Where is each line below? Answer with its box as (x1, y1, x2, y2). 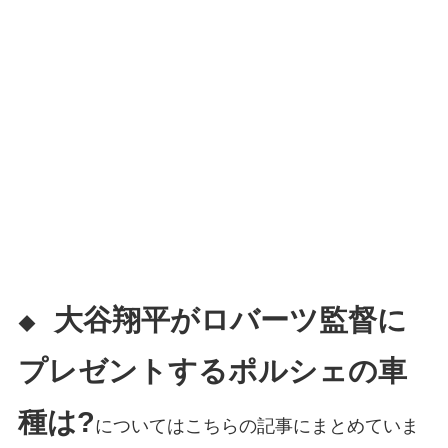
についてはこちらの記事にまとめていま (94, 415, 419, 436)
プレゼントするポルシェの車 (17, 354, 407, 387)
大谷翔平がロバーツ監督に (53, 303, 407, 336)
